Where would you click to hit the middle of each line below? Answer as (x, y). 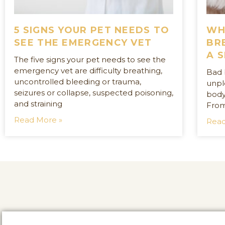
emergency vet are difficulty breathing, (88, 70)
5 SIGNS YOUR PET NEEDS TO (92, 30)
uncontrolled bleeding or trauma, (78, 81)
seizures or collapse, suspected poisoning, (94, 92)
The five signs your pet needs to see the (90, 59)
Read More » (38, 120)
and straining (38, 103)
